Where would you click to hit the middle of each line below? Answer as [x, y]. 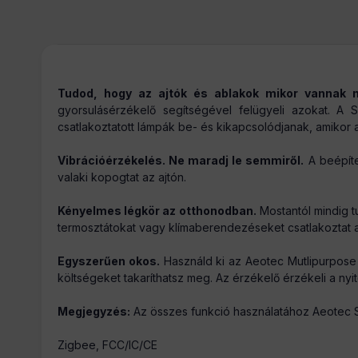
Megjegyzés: [94, 311]
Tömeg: [62, 87]
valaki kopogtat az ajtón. [122, 177]
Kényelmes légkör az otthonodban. [157, 211]
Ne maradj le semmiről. [235, 160]
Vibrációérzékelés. [111, 160]
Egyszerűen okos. [109, 261]
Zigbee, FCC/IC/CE [107, 345]
